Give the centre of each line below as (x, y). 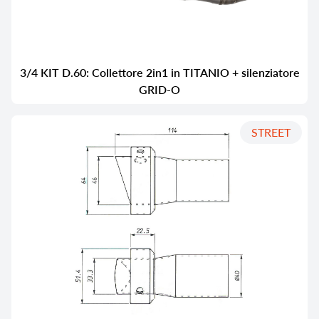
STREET (271, 132)
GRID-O (159, 89)
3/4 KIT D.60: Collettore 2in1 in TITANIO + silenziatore (159, 72)
